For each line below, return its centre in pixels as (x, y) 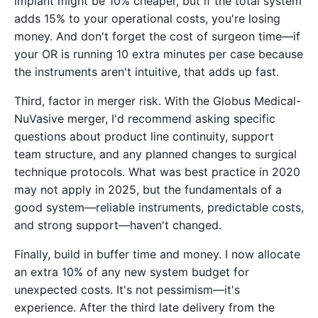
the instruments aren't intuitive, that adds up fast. (147, 71)
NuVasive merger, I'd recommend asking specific (145, 118)
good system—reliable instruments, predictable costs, (159, 207)
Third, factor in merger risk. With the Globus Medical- (158, 100)
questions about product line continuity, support (144, 136)
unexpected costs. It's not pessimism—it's (127, 289)
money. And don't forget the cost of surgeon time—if (157, 36)
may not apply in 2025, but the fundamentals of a (148, 189)
